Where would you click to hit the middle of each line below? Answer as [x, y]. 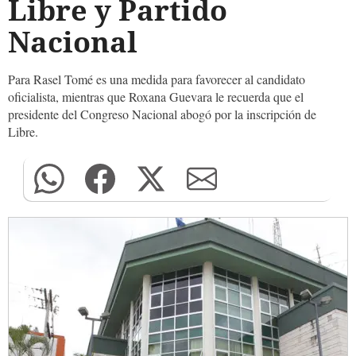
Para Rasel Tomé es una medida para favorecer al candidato [157, 79]
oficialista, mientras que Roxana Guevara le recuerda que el [156, 97]
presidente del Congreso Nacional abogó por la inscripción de [162, 114]
